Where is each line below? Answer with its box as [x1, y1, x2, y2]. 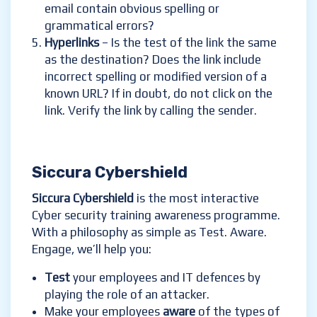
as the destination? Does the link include [45, 52, 261, 67]
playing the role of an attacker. [45, 287, 209, 301]
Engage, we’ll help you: [32, 242, 151, 256]
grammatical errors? [45, 18, 154, 33]
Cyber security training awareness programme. [32, 208, 280, 222]
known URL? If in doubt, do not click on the [45, 86, 272, 100]
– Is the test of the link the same [102, 35, 277, 50]
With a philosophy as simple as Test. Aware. [32, 225, 267, 239]
